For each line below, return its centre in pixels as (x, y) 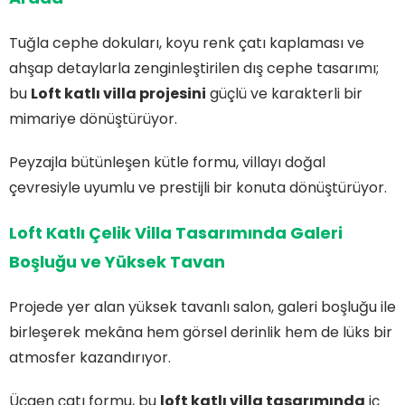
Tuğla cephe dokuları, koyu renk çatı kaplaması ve (187, 42)
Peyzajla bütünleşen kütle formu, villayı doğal (167, 162)
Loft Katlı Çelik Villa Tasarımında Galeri (176, 232)
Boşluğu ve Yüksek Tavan (117, 261)
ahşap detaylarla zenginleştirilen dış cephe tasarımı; (194, 68)
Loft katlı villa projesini (118, 93)
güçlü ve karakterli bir (284, 93)
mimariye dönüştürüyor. (93, 118)
